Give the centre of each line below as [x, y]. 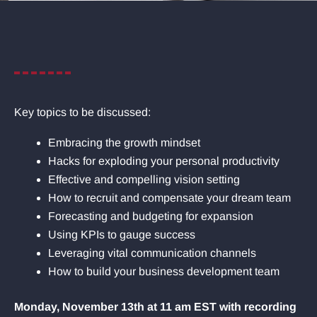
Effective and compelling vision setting [144, 179]
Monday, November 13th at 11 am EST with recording [155, 307]
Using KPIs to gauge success [122, 235]
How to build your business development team [164, 271]
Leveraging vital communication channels [152, 253]
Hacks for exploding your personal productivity [164, 161]
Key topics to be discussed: [82, 112]
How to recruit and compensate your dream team [169, 198]
